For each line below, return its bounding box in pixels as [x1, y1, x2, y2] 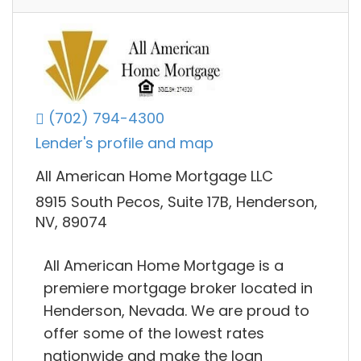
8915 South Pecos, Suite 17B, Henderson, [35, 191, 317, 212]
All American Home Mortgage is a [44, 255, 284, 276]
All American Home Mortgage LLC [35, 166, 273, 187]
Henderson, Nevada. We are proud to [44, 301, 309, 322]
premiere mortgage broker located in [44, 278, 313, 299]
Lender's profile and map [35, 133, 214, 154]
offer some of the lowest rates [44, 323, 264, 344]
